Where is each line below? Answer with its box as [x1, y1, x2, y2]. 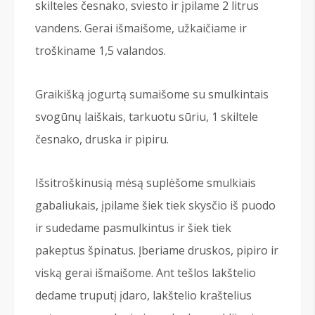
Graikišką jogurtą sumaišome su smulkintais [35, 86, 269, 103]
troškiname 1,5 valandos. [35, 43, 166, 59]
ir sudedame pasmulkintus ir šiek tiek [35, 220, 231, 236]
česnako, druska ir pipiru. [35, 131, 169, 148]
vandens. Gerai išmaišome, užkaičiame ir [35, 20, 247, 37]
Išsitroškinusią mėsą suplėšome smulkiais [35, 175, 256, 191]
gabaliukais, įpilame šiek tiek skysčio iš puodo [35, 198, 276, 214]
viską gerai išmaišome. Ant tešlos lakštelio [35, 265, 256, 281]
